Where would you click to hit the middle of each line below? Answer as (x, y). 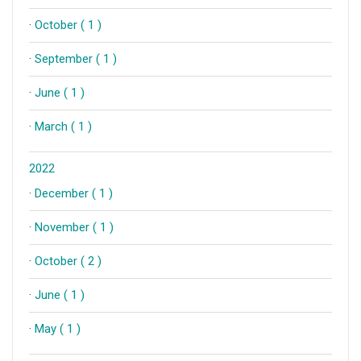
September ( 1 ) (76, 59)
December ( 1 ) (74, 193)
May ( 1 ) (58, 329)
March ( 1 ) (63, 127)
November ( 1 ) (74, 227)
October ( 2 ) (68, 261)
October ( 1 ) (68, 25)
